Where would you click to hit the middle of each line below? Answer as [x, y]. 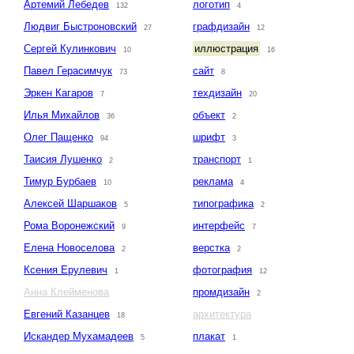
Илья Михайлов [62, 115]
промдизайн [221, 292]
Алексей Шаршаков [70, 204]
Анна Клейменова [66, 292]
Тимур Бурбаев [60, 182]
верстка [211, 248]
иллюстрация [226, 49]
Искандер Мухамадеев [79, 337]
